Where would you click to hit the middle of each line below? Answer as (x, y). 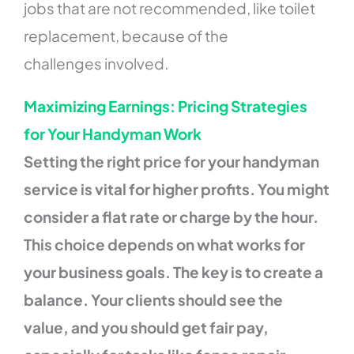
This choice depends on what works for (165, 244)
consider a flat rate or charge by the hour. (171, 216)
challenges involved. (96, 63)
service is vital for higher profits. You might (177, 188)
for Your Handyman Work (113, 133)
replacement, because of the (126, 35)
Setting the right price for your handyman (172, 161)
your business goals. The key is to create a (174, 271)
